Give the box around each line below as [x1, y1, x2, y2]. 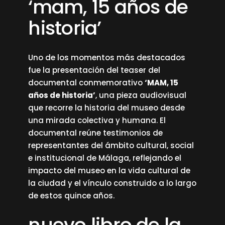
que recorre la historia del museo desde [28, 102, 185, 113]
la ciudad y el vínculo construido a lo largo [28, 178, 197, 188]
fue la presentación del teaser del [28, 65, 161, 75]
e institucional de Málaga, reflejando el [28, 153, 182, 163]
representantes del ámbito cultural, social [28, 140, 194, 151]
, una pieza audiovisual [95, 90, 187, 100]
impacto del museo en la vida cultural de [28, 165, 191, 176]
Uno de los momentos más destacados [28, 52, 186, 63]
